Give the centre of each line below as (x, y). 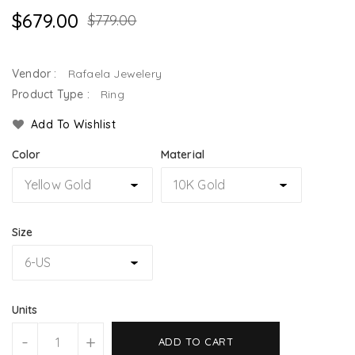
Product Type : (52, 95)
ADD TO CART (196, 342)
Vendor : (36, 74)
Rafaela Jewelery (115, 74)
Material (183, 155)
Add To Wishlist (73, 125)
